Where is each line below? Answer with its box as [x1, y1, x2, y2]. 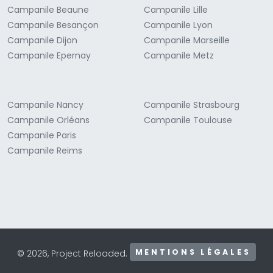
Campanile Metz [144, 49, 214, 62]
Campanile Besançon [7, 18, 99, 31]
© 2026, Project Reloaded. [16, 247, 130, 260]
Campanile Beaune [7, 3, 89, 16]
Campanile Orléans [7, 113, 90, 126]
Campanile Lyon [144, 18, 213, 31]
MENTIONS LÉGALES [135, 246, 251, 257]
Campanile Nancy [7, 98, 83, 111]
